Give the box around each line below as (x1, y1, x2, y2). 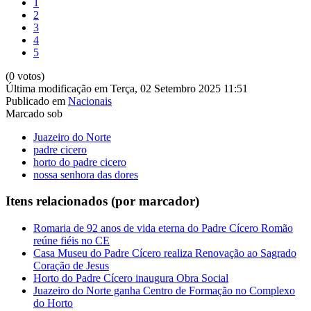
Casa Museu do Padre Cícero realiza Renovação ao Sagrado (33, 247, 296, 260)
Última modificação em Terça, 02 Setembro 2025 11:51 (6, 82, 248, 94)
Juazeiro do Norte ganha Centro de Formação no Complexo (33, 285, 295, 297)
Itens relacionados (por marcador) (6, 194, 199, 209)
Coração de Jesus (33, 260, 109, 272)
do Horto (33, 297, 73, 310)
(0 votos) (6, 69, 44, 82)
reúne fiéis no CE (33, 235, 110, 247)
